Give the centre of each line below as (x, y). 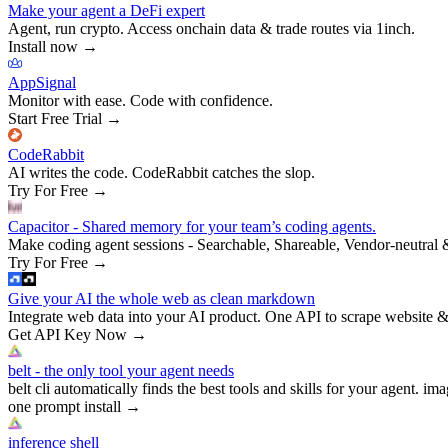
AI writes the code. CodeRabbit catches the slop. (161, 172)
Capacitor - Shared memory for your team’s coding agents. (192, 226)
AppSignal (42, 82)
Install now (43, 46)
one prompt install (64, 406)
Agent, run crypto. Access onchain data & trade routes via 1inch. (211, 28)
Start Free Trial (55, 118)
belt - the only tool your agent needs (121, 370)
